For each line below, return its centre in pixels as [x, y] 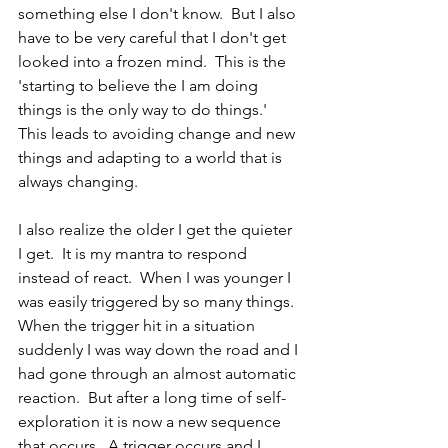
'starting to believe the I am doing [140, 85]
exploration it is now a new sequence [151, 421]
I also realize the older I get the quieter [157, 229]
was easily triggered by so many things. [160, 301]
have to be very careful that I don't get [154, 37]
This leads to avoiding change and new [158, 133]
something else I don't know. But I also [159, 13]
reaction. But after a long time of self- [152, 397]
